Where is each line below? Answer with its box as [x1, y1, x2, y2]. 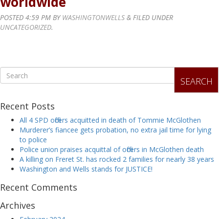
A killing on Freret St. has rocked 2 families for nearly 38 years [20, 154, 214, 164]
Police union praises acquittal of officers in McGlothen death [20, 145, 204, 154]
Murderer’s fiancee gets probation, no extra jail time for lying [20, 125, 211, 135]
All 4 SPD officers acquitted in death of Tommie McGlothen [20, 115, 201, 125]
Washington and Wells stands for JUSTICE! [20, 164, 153, 174]
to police [20, 135, 47, 145]
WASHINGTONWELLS [62, 13, 125, 22]
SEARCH [180, 75, 213, 88]
